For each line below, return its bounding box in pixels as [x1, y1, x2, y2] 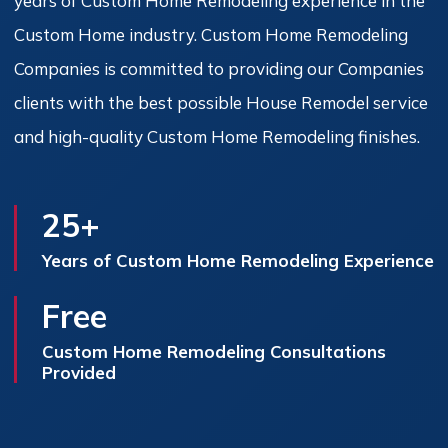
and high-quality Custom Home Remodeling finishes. [14, 126, 420, 148]
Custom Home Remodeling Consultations [42, 340, 386, 362]
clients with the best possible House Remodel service [14, 92, 428, 114]
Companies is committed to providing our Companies [14, 58, 424, 80]
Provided [42, 361, 116, 383]
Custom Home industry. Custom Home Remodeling [14, 24, 408, 46]
